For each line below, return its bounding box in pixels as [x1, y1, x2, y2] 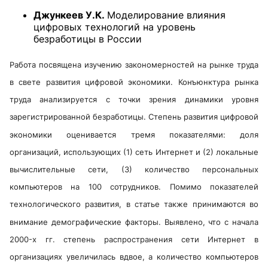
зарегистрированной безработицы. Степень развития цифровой [10, 112, 258, 122]
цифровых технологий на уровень [33, 20, 196, 33]
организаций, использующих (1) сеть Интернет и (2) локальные [10, 147, 258, 157]
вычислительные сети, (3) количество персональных [10, 165, 258, 175]
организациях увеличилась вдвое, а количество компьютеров [10, 252, 258, 262]
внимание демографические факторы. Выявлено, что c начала [10, 217, 258, 227]
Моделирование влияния [107, 8, 226, 21]
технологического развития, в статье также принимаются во [10, 199, 258, 209]
